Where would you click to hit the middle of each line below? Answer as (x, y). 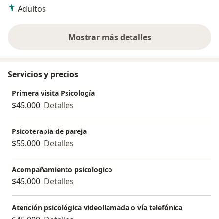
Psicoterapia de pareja (49, 131)
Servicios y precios (43, 75)
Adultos (32, 9)
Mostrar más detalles (109, 37)
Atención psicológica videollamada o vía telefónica (97, 208)
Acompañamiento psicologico (62, 170)
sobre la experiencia (148, 42)
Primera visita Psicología (53, 93)
